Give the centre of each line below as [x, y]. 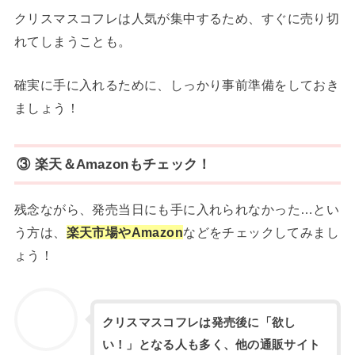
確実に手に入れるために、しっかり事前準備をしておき [177, 85]
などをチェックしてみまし [261, 232]
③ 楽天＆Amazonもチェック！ [114, 164]
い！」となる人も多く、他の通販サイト [211, 345]
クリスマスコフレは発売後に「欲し [199, 323]
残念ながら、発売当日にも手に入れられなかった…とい [177, 209]
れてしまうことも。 [73, 41]
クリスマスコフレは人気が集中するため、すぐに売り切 [177, 18]
